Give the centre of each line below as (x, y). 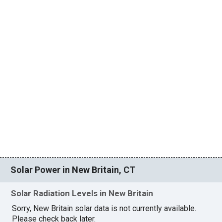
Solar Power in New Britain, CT (73, 170)
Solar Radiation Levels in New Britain (82, 193)
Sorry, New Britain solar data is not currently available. (104, 208)
